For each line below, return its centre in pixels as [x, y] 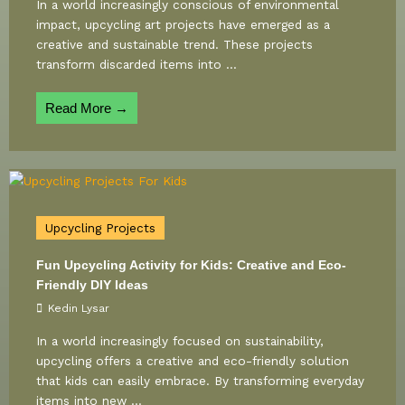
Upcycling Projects [100, 227]
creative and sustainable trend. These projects [174, 45]
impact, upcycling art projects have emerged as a [183, 25]
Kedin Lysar [79, 308]
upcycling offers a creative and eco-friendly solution [193, 360]
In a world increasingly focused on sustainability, [180, 340]
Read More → [87, 108]
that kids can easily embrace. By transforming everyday [200, 380]
